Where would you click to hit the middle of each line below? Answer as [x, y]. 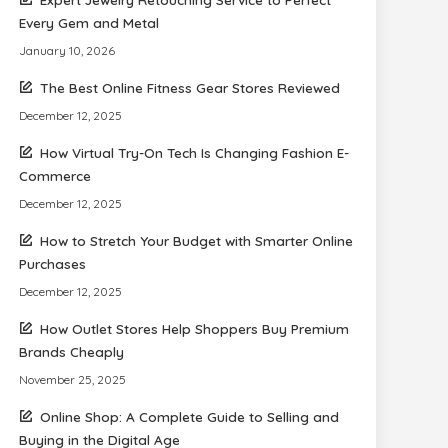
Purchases [53, 263]
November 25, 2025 [73, 379]
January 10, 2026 [67, 50]
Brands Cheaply [72, 351]
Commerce [55, 175]
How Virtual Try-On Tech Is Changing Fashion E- [195, 152]
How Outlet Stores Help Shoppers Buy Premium [195, 328]
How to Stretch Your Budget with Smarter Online [197, 240]
